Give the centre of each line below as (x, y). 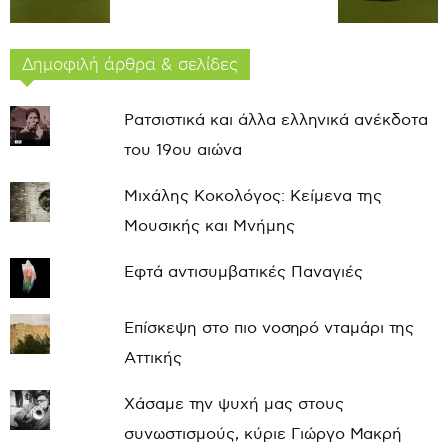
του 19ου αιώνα (182, 150)
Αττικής (152, 358)
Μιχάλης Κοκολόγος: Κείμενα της (252, 196)
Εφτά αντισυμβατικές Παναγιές (243, 272)
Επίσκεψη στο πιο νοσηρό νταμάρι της (268, 328)
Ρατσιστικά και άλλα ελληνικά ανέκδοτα (275, 120)
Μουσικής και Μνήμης (209, 226)
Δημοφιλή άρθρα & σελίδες (130, 64)
